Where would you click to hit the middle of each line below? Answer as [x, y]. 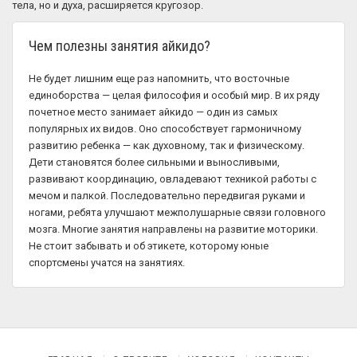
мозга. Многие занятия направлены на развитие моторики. [173, 229]
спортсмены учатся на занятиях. [107, 263]
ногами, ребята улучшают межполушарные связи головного [177, 212]
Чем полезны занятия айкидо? [120, 46]
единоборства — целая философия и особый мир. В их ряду [174, 95]
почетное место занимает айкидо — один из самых [153, 112]
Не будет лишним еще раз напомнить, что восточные [159, 78]
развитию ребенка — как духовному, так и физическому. [167, 145]
